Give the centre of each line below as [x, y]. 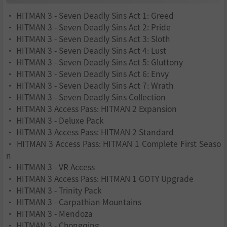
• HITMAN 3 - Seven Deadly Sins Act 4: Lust [86, 50]
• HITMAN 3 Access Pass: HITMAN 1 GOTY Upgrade [100, 179]
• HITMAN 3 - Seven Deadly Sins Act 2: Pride [88, 27]
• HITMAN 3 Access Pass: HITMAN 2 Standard [90, 132]
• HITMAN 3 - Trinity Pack [54, 190]
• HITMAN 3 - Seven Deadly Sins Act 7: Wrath [90, 85]
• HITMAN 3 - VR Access [50, 167]
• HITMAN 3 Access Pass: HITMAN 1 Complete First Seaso [113, 144]
